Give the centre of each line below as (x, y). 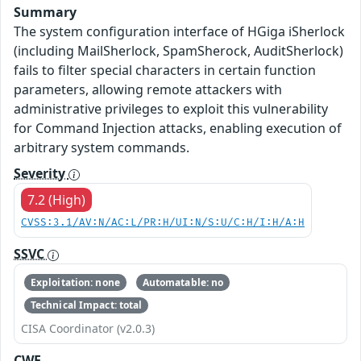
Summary (45, 12)
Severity (41, 174)
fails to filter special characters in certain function (165, 71)
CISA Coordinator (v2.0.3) (88, 329)
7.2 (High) (56, 200)
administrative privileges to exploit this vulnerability (171, 109)
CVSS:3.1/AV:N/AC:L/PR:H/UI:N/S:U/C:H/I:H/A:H (163, 223)
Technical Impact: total (86, 305)
